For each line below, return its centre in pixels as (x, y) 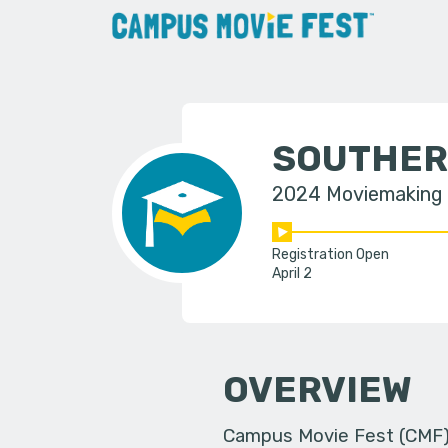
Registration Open (330, 255)
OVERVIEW (318, 389)
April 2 (291, 274)
